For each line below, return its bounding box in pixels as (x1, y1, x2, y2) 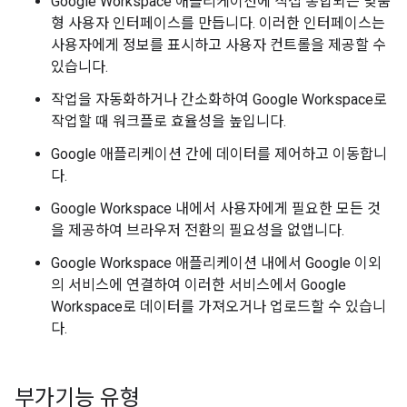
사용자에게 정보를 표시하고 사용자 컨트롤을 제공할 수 (51, 36, 386, 54)
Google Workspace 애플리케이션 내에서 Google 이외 (51, 254, 382, 272)
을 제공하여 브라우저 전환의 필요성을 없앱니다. (51, 222, 344, 239)
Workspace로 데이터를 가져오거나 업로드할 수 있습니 (51, 298, 386, 315)
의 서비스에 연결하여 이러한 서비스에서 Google (51, 276, 346, 293)
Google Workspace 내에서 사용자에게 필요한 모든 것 (51, 200, 381, 217)
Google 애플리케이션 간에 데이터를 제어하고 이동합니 (51, 145, 387, 163)
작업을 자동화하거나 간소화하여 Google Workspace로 (51, 91, 387, 108)
